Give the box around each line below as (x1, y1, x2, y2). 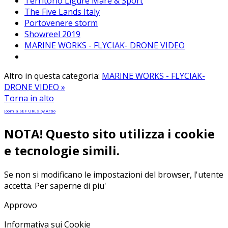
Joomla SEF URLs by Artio (4, 108, 55, 114)
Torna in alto (4, 93, 54, 104)
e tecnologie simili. (4, 142, 120, 159)
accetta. (4, 180, 35, 192)
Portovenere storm (24, 17, 98, 29)
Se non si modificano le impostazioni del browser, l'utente (4, 169, 223, 181)
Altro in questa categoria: (4, 70, 100, 82)
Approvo (4, 199, 37, 211)
